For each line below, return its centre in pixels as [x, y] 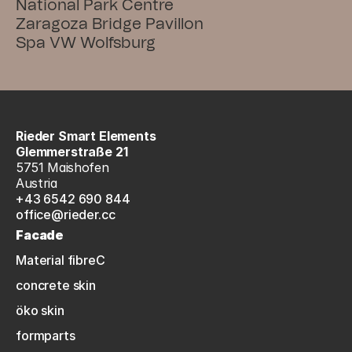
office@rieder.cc [66, 214]
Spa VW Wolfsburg [86, 43]
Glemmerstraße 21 [72, 152]
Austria [37, 183]
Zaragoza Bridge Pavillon [110, 24]
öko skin [40, 310]
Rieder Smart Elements [86, 136]
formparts [46, 335]
